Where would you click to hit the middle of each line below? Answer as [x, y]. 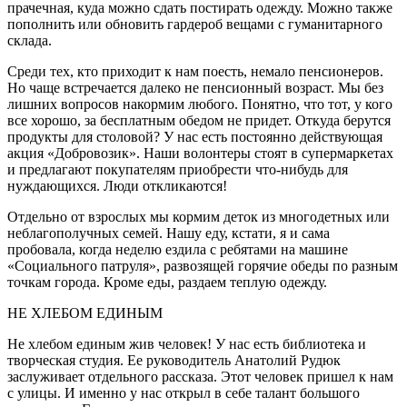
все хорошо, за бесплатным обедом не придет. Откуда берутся [199, 121]
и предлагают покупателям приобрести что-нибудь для [178, 170]
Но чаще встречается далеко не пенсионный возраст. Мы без [195, 88]
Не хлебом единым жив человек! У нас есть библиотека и [187, 344]
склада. [30, 41]
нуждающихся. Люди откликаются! [117, 186]
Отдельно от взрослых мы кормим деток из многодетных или [199, 217]
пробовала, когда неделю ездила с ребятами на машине [178, 250]
